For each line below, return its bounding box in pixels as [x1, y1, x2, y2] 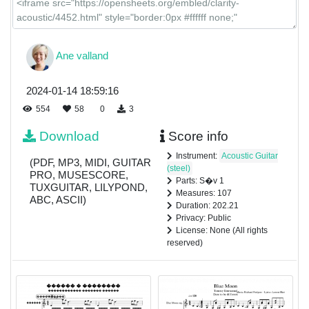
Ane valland [56, 50, 108, 62]
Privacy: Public [175, 212, 231, 223]
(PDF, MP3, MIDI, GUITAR [30, 156, 151, 168]
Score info [168, 128, 228, 143]
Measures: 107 [175, 188, 232, 198]
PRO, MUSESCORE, [30, 168, 128, 181]
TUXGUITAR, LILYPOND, [30, 181, 148, 193]
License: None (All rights [175, 225, 268, 235]
